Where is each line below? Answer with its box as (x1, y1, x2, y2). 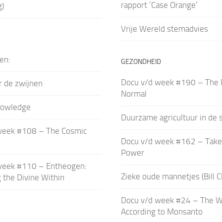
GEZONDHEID (120, 57, 161, 66)
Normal (120, 88, 147, 99)
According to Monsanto (120, 206, 203, 217)
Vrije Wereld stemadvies (120, 23, 208, 34)
